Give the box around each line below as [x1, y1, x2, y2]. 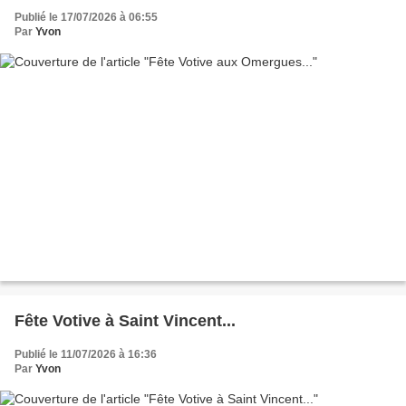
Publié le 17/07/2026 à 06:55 [14, 10, 158, 24]
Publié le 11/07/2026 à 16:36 [14, 348, 157, 362]
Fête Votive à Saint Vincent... [14, 312, 236, 331]
